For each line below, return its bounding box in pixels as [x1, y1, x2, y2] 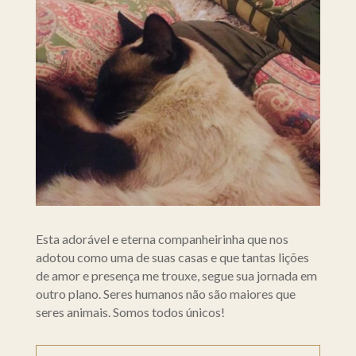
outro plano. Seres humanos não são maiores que [35, 286, 296, 302]
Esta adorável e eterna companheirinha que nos [35, 231, 288, 247]
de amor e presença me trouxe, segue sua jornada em [35, 268, 317, 284]
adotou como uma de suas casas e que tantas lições [35, 250, 309, 265]
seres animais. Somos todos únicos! [35, 304, 225, 320]
